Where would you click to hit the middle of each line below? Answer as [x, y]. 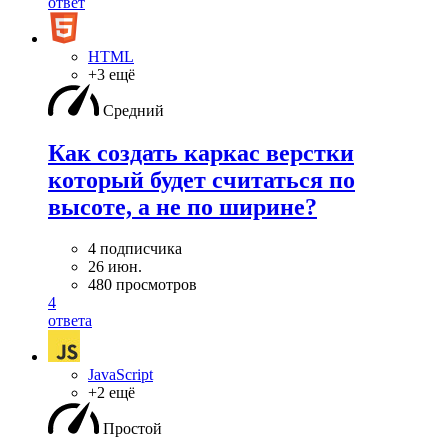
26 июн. [115, 267]
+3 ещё [111, 74]
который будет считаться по [201, 179]
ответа [70, 321]
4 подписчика [135, 249]
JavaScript [120, 375]
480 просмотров [142, 285]
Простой [132, 429]
